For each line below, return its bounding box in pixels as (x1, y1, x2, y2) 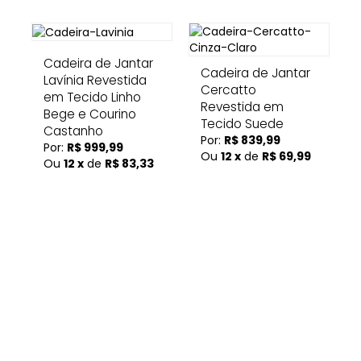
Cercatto (201, 81, 256, 98)
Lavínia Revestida (44, 72, 147, 89)
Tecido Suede (201, 115, 284, 132)
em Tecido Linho (44, 89, 141, 106)
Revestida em (201, 98, 284, 115)
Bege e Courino (44, 106, 136, 122)
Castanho (44, 122, 103, 139)
